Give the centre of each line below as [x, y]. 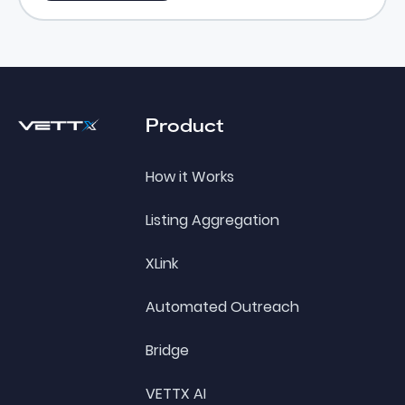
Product [185, 125]
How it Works [190, 177]
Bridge [168, 351]
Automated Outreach [223, 307]
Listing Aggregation [213, 221]
